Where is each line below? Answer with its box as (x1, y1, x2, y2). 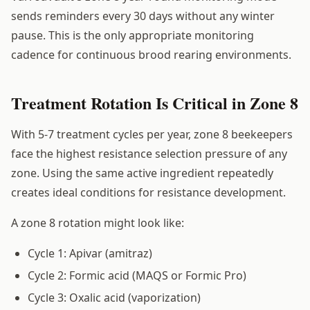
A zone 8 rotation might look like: (11, 215, 184, 230)
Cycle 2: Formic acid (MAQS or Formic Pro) (28, 267, 246, 283)
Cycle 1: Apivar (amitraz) (28, 245, 152, 261)
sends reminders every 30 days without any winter (11, 8, 275, 24)
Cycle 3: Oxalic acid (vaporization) (28, 289, 201, 305)
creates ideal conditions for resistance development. (11, 184, 286, 200)
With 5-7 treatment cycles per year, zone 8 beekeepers (11, 126, 293, 142)
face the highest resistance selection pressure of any (11, 145, 287, 161)
